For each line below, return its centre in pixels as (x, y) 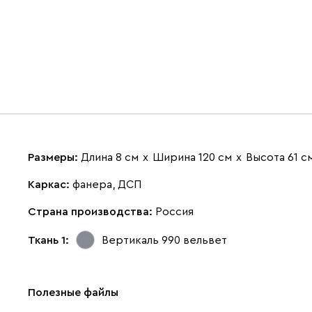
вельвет (205, 240)
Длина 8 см (110, 157)
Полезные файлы (73, 292)
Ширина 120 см (192, 157)
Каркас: (50, 185)
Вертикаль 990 (141, 240)
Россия (174, 212)
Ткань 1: (48, 240)
